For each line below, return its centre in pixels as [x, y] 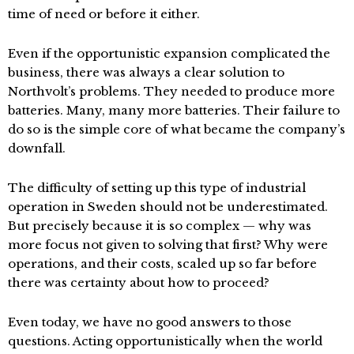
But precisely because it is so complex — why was [160, 225]
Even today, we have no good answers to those [150, 322]
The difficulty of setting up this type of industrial [157, 187]
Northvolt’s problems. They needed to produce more [171, 91]
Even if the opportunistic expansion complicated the [169, 53]
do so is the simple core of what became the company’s [177, 129]
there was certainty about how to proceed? [139, 282]
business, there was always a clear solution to [146, 72]
